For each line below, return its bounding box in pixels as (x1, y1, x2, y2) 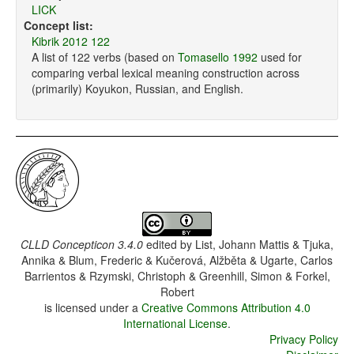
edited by (143, 236, 195, 253)
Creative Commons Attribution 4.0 (141, 299, 311, 316)
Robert (160, 284, 194, 300)
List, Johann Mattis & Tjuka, (195, 236, 333, 253)
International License (123, 315, 228, 332)
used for (258, 49, 302, 66)
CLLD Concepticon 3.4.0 (21, 236, 143, 253)
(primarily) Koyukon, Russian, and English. (32, 81, 243, 97)
